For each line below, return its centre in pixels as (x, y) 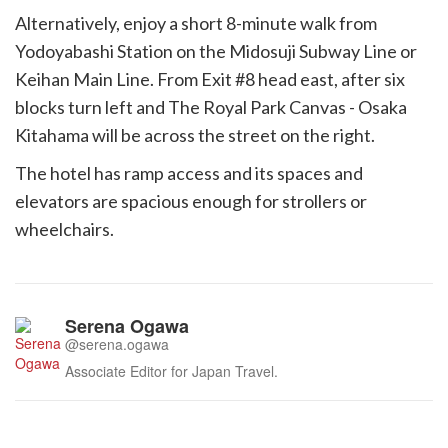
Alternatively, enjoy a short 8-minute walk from (196, 23)
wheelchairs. (64, 229)
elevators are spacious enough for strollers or (191, 201)
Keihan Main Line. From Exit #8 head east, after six (210, 79)
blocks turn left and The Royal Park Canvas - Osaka (211, 107)
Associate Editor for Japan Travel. (171, 371)
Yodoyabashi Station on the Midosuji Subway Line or (216, 51)
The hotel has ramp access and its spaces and (189, 173)
